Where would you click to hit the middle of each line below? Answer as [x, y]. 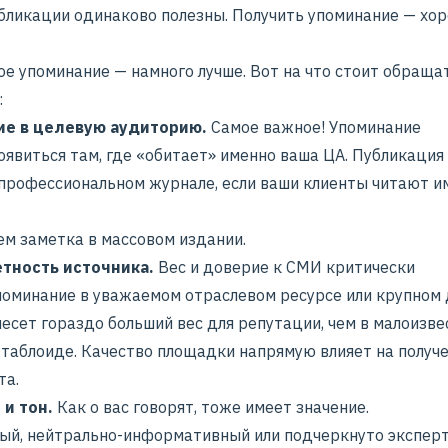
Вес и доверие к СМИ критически [284, 267]
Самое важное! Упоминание [314, 127]
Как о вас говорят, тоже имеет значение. [211, 407]
